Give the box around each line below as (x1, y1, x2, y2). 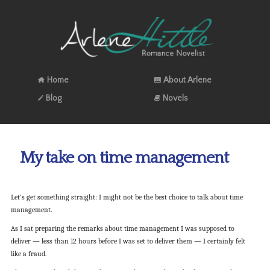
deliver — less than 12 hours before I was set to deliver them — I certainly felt (10, 236, 245, 245)
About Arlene (163, 75, 212, 85)
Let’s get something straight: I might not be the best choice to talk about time (10, 193, 243, 202)
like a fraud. (10, 249, 46, 258)
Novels (162, 93, 188, 103)
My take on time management (19, 148, 228, 167)
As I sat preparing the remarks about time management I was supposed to (10, 224, 234, 233)
